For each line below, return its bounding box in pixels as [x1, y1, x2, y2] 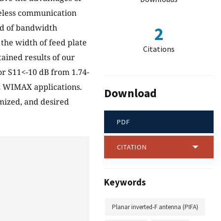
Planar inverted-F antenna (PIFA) [112, 203, 198, 212]
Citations [143, 44, 175, 54]
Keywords [104, 177, 146, 188]
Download [104, 85, 157, 101]
